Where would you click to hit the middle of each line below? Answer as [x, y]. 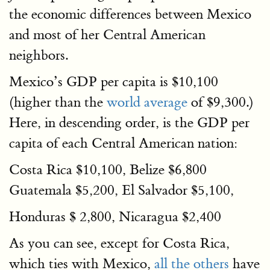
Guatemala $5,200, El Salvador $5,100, [121, 190]
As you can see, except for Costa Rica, [119, 243]
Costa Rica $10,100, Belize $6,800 [108, 170]
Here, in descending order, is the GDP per [129, 123]
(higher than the [58, 102]
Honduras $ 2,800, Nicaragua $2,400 [115, 217]
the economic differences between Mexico [130, 14]
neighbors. [39, 55]
